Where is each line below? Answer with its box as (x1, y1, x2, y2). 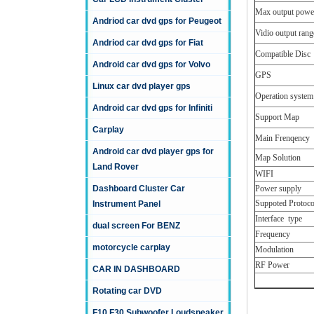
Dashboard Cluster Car (93, 184, 185, 194)
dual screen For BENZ (93, 221, 180, 231)
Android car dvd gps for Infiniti (93, 103, 212, 114)
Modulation (255, 245, 294, 255)
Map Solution (255, 153, 301, 163)
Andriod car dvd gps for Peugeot (93, 16, 221, 27)
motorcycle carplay (93, 243, 170, 253)
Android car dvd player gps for (93, 146, 214, 157)
